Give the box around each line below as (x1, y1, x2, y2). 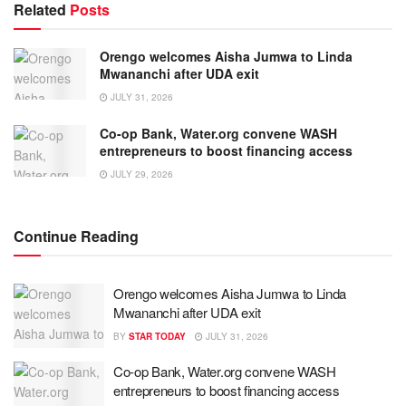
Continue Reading (14, 225, 139, 246)
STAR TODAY (129, 329, 186, 343)
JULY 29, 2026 (108, 167, 173, 180)
